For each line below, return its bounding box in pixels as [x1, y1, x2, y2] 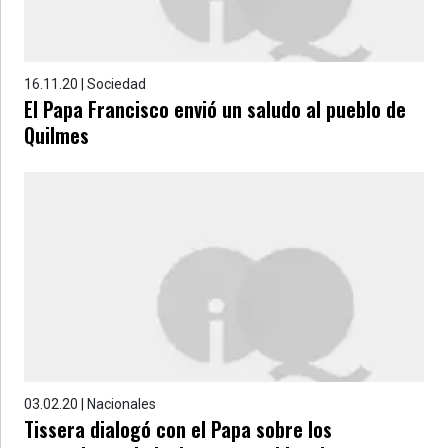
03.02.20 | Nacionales [24, 396, 156, 412]
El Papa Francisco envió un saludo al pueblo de [24, 94, 406, 124]
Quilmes [24, 120, 89, 150]
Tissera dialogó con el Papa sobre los [24, 414, 332, 444]
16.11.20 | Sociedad [24, 76, 146, 92]
